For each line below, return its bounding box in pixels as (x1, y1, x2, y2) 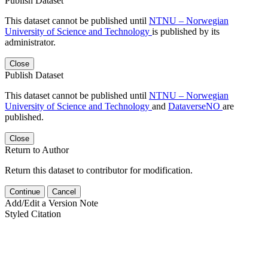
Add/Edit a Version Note (5, 197, 98, 208)
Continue (10, 187, 40, 196)
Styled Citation (5, 208, 61, 219)
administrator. (5, 36, 56, 47)
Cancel (52, 187, 76, 196)
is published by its (152, 26, 220, 36)
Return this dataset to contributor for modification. (5, 165, 193, 175)
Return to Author (5, 144, 69, 155)
